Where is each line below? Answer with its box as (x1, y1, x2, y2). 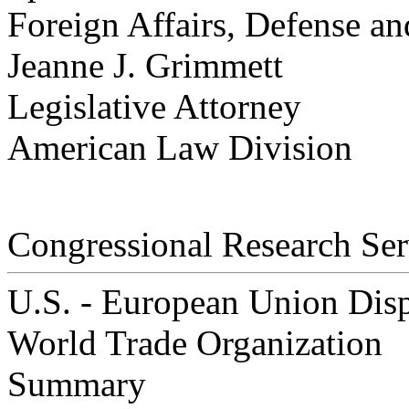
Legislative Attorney (7, 87, 301, 127)
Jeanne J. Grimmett (7, 46, 283, 86)
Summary (7, 364, 146, 404)
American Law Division (7, 128, 352, 168)
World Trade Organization (7, 323, 383, 363)
